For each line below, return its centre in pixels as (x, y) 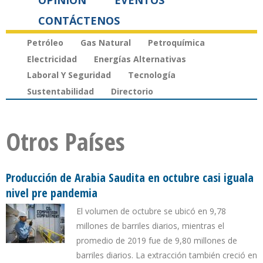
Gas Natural (106, 42)
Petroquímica (176, 42)
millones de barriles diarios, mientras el (150, 226)
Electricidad (52, 59)
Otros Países (65, 141)
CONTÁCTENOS (79, 21)
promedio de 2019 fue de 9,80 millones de (157, 241)
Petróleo (45, 42)
